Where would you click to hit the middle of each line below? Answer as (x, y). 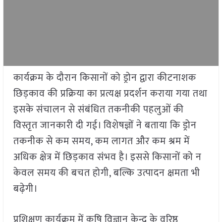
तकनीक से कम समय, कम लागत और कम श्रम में (101, 141)
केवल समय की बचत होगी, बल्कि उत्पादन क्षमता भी (107, 173)
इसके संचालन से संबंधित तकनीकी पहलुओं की (98, 110)
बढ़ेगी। (26, 189)
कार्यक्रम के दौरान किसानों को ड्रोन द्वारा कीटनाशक (105, 78)
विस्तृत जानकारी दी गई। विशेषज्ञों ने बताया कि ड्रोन (105, 126)
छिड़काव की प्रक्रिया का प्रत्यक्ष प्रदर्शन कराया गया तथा (110, 94)
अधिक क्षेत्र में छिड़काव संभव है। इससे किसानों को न (107, 157)
